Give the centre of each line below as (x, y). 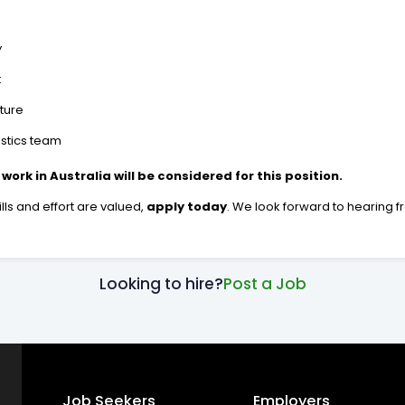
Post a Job (264, 284)
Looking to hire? (161, 284)
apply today (187, 206)
